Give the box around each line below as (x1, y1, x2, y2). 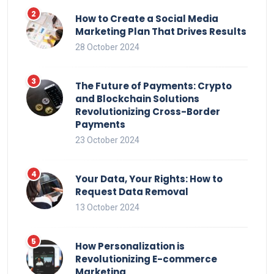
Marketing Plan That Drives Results (75, 24, 246, 38)
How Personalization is (75, 239, 185, 253)
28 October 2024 (75, 42, 139, 52)
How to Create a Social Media (75, 12, 218, 25)
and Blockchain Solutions (75, 92, 199, 105)
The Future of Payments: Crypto (75, 79, 232, 92)
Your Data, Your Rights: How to (75, 172, 223, 185)
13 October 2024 (75, 202, 139, 212)
